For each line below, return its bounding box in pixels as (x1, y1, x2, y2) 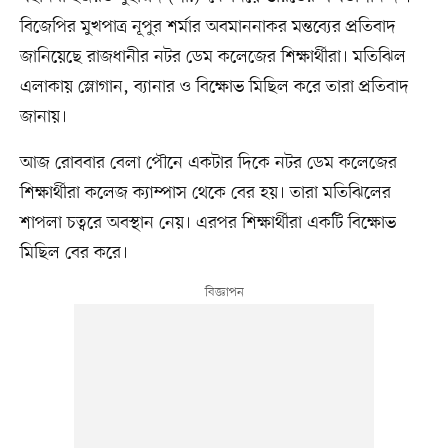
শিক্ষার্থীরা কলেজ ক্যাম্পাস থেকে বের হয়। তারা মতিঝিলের (19, 180, 391, 205)
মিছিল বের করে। (19, 240, 128, 265)
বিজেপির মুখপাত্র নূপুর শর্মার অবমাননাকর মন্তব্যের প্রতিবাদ (19, 14, 396, 39)
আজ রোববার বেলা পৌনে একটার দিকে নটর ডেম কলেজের (19, 150, 397, 175)
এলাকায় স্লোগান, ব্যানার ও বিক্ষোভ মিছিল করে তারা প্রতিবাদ (19, 74, 409, 99)
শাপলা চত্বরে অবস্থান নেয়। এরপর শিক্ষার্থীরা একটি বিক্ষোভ (19, 210, 396, 235)
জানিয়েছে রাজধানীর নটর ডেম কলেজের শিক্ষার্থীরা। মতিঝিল (19, 44, 406, 69)
